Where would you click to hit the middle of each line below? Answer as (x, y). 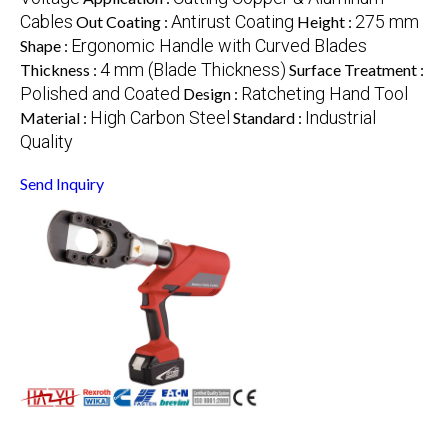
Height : (326, 21)
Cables (46, 21)
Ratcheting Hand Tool (324, 93)
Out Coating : (123, 21)
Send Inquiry (62, 183)
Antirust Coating (232, 21)
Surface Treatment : (356, 69)
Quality (46, 141)
